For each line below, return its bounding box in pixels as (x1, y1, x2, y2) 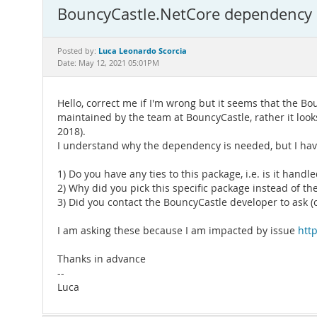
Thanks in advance (57, 253, 146, 265)
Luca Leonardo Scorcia (98, 45, 187, 56)
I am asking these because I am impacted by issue (57, 224, 298, 237)
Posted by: (57, 46, 98, 56)
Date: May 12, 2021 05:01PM (57, 58, 159, 68)
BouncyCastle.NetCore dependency (57, 4, 312, 24)
